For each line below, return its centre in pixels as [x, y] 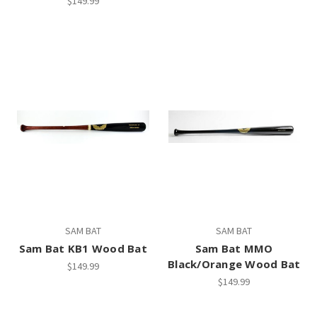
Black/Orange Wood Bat [234, 264]
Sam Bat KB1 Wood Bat [83, 249]
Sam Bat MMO [234, 249]
